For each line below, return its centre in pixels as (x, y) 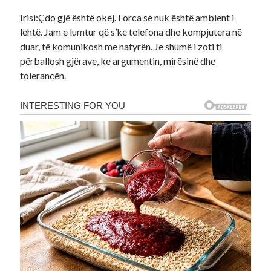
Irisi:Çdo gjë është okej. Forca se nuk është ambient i (127, 17)
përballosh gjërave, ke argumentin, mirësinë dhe (118, 61)
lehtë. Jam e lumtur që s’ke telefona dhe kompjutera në (131, 32)
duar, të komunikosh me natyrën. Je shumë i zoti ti (121, 46)
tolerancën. (43, 75)
